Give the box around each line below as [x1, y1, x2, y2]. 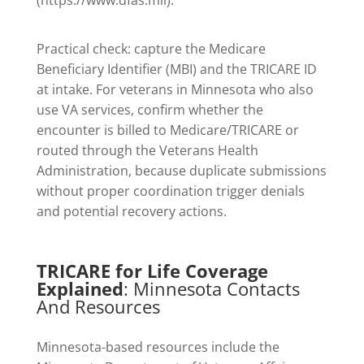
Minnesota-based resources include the [36, 338, 279, 357]
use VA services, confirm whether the [36, 100, 263, 119]
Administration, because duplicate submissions [36, 161, 327, 180]
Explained [36, 275, 123, 301]
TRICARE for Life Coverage [36, 258, 268, 283]
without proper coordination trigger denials [36, 181, 305, 200]
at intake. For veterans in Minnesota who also [36, 80, 314, 98]
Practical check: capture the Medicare [36, 39, 266, 58]
